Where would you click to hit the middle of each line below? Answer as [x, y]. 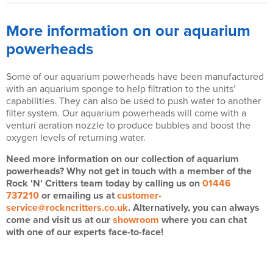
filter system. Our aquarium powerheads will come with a [126, 113]
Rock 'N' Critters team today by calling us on [104, 183]
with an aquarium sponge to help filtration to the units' [121, 89]
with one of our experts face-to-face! [85, 232]
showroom [136, 220]
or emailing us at [78, 196]
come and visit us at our [59, 220]
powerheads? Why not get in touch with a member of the [129, 171]
